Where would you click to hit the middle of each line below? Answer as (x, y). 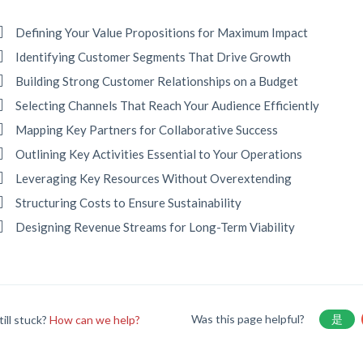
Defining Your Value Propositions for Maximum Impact (162, 32)
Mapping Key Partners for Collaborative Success (147, 130)
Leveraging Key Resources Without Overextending (154, 178)
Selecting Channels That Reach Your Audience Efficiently (168, 105)
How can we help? (95, 319)
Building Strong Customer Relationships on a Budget (157, 81)
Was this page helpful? (249, 319)
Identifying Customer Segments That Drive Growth (154, 57)
